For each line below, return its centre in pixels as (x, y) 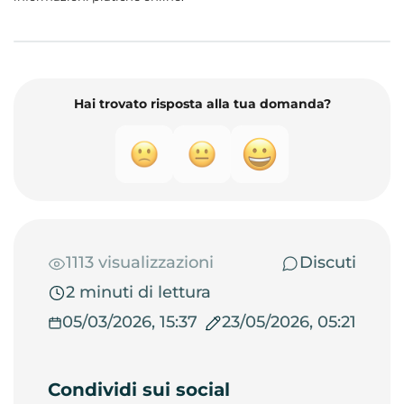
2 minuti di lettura (138, 293)
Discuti (328, 263)
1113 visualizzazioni (140, 263)
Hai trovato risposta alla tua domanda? (202, 104)
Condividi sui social (139, 390)
